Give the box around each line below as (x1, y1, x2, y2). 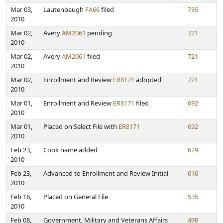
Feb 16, (10, 192, 31, 201)
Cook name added (43, 145, 98, 154)
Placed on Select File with (43, 122, 118, 131)
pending (86, 28, 112, 37)
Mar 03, (10, 5, 32, 14)
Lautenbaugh (43, 5, 85, 14)
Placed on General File (43, 192, 108, 201)
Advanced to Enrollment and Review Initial (43, 169, 168, 178)
